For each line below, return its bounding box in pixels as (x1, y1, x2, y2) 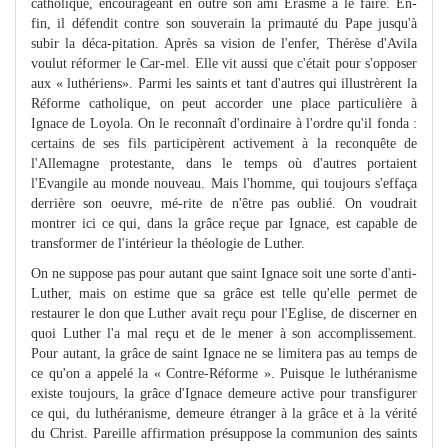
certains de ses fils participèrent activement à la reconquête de (31, 135, 417, 151)
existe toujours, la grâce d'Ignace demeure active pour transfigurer (31, 385, 417, 401)
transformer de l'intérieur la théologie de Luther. (31, 235, 305, 251)
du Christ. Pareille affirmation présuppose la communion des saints (31, 425, 417, 441)
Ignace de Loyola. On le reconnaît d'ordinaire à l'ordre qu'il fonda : (31, 115, 417, 131)
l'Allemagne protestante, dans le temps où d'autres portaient (31, 155, 417, 171)
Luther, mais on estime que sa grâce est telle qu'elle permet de (31, 285, 417, 301)
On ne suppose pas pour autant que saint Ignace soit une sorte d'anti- (31, 265, 417, 281)
